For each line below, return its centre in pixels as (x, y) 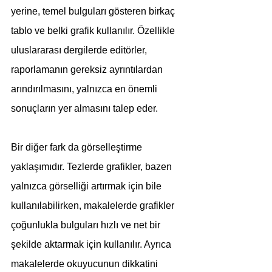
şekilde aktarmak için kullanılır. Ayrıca (92, 244)
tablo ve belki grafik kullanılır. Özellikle (94, 31)
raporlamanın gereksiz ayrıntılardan (88, 70)
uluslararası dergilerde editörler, (80, 50)
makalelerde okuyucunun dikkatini (86, 264)
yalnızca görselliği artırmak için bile (87, 186)
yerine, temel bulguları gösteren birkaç (94, 11)
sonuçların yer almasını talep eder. (84, 108)
